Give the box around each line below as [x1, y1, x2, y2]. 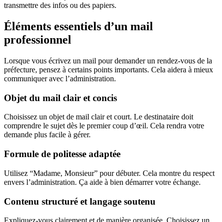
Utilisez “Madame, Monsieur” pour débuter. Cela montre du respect [4, 168, 215, 177]
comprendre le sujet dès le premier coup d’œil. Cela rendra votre [4, 121, 204, 130]
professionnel [4, 33, 71, 47]
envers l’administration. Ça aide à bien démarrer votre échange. [4, 177, 201, 186]
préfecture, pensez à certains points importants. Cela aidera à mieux [4, 65, 213, 74]
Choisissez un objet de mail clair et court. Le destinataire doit [4, 112, 193, 121]
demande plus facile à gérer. [4, 130, 91, 139]
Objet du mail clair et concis [4, 92, 117, 103]
